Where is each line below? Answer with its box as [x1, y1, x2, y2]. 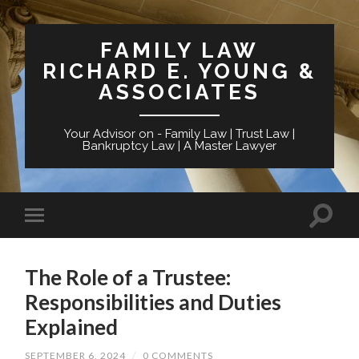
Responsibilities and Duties [25, 288, 282, 315]
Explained [25, 313, 119, 340]
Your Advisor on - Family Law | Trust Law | [63, 127, 295, 141]
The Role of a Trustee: [25, 264, 232, 290]
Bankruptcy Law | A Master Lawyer [82, 139, 276, 153]
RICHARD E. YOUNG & [42, 58, 317, 83]
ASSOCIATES [98, 79, 260, 104]
